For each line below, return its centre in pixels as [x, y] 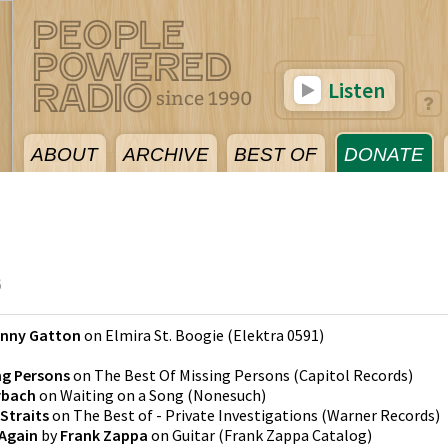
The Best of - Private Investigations [195, 415]
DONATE [384, 154]
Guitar [193, 435]
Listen [354, 90]
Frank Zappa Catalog [295, 435]
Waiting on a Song [122, 395]
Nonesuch [227, 395]
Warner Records [381, 415]
